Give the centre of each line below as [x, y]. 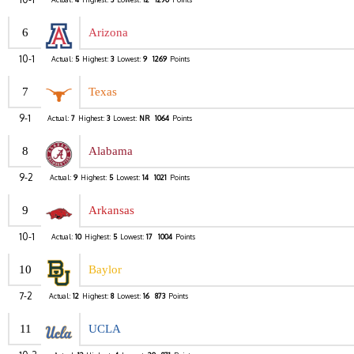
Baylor [105, 270]
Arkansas [111, 211]
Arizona [108, 33]
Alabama [111, 151]
